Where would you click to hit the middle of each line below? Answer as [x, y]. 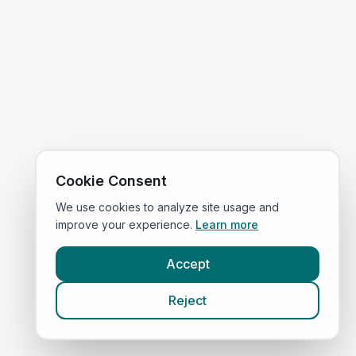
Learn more [227, 224]
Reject [188, 300]
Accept [188, 264]
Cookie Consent [111, 181]
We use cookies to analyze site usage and [167, 207]
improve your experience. [124, 224]
